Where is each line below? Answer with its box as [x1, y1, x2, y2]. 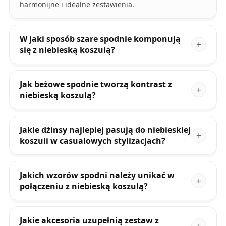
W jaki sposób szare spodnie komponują [19, 33, 181, 45]
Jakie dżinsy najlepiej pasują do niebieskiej [19, 124, 191, 136]
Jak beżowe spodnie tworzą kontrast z [19, 79, 172, 90]
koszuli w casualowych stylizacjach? [19, 135, 165, 147]
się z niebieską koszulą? [19, 44, 115, 56]
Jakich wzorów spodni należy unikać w [19, 169, 175, 181]
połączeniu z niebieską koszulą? [19, 181, 148, 192]
